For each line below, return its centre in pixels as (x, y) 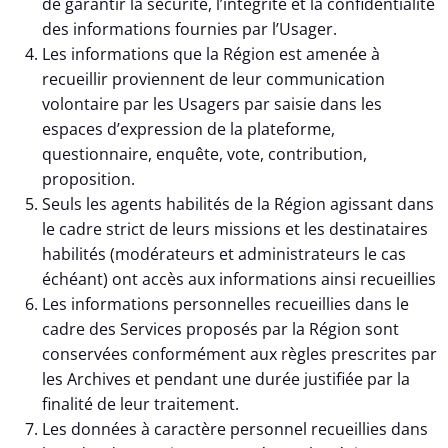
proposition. (88, 179)
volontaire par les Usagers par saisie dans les (212, 104)
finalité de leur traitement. (140, 404)
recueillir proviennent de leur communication (213, 79)
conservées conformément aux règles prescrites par (239, 354)
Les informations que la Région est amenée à (211, 54)
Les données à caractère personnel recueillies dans (235, 429)
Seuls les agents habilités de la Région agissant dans (238, 204)
